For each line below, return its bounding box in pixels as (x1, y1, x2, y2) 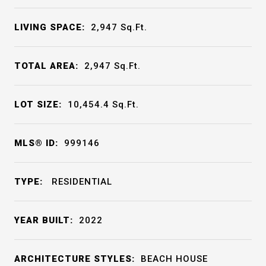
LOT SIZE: (14, 99, 62, 110)
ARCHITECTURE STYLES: (14, 254, 135, 264)
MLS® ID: (14, 138, 58, 148)
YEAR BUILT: (14, 215, 73, 226)
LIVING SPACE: (14, 22, 85, 33)
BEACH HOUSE (141, 254, 208, 264)
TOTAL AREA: (14, 61, 78, 71)
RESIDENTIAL (49, 176, 112, 187)
